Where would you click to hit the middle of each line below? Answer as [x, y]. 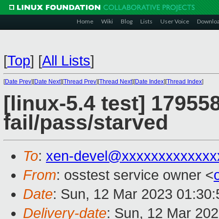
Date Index [149, 82]
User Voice [175, 21]
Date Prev [18, 82]
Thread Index [184, 82]
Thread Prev [80, 82]
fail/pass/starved [86, 123]
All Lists [66, 61]
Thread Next [116, 82]
